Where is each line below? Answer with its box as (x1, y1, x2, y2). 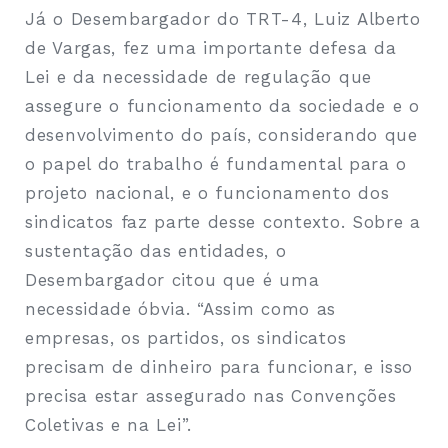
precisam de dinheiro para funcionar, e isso (25, 356, 414, 377)
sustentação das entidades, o (25, 240, 287, 261)
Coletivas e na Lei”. (25, 414, 192, 435)
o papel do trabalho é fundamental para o (25, 153, 408, 174)
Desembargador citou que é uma (25, 269, 320, 290)
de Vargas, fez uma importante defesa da (25, 37, 397, 58)
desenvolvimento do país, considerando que (25, 124, 418, 145)
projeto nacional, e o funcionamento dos (25, 182, 390, 203)
